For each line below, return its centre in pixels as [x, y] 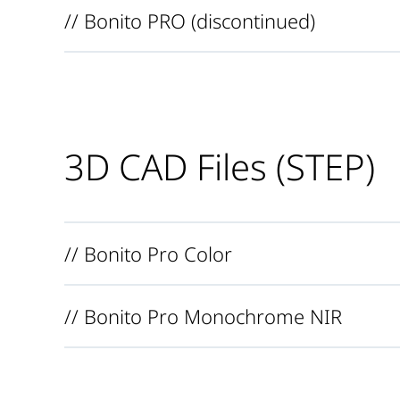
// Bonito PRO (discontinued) [190, 20]
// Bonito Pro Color [148, 254]
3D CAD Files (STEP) [220, 166]
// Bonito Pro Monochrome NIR [203, 316]
